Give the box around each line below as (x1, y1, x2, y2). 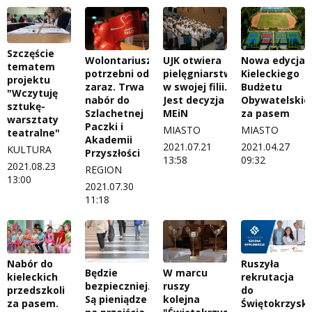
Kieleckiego (241, 66, 299, 80)
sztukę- (7, 100, 45, 114)
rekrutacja (241, 270, 294, 283)
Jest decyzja (163, 93, 224, 107)
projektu (7, 73, 50, 87)
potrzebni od (85, 66, 149, 80)
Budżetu (241, 79, 282, 93)
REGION (85, 162, 122, 176)
